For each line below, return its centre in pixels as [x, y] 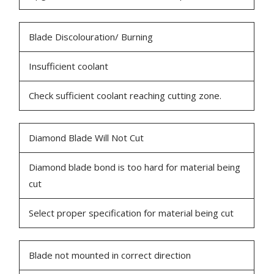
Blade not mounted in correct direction [110, 255]
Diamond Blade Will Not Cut [87, 138]
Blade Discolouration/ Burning [91, 37]
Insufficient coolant [69, 66]
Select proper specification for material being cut [131, 213]
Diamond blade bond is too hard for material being [135, 167]
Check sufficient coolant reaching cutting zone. [125, 96]
